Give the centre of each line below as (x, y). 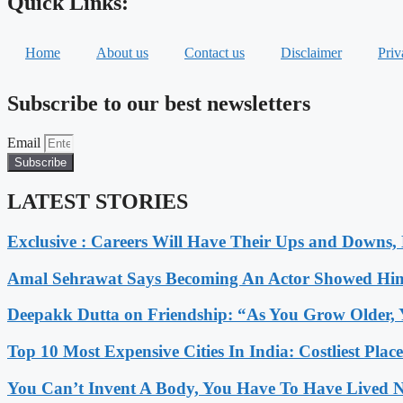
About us (122, 53)
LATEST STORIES (98, 202)
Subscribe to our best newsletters (159, 104)
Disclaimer (311, 53)
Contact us (215, 53)
